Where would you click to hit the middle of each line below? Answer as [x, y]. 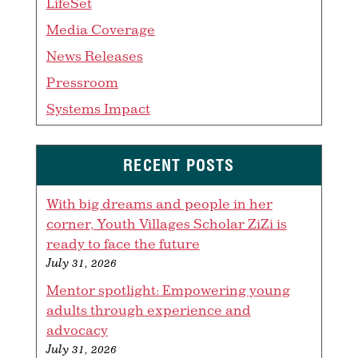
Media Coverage [100, 30]
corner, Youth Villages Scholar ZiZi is [166, 224]
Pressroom [82, 82]
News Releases [94, 56]
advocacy [77, 330]
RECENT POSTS [179, 165]
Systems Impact [98, 109]
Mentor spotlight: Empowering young [168, 290]
